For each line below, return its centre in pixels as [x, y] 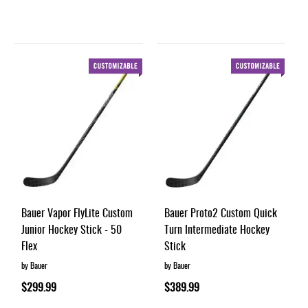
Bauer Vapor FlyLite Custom [77, 213]
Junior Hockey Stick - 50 [71, 229]
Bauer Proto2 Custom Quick [220, 213]
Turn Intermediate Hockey [217, 229]
